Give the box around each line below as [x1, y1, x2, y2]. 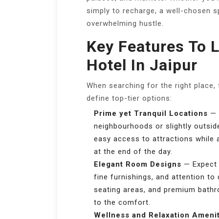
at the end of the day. [94, 147, 173, 156]
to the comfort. [94, 198, 151, 207]
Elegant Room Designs [94, 160, 181, 169]
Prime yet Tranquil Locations [94, 109, 208, 118]
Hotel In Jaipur [87, 56, 197, 75]
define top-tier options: [87, 94, 172, 103]
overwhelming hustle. [87, 19, 164, 28]
